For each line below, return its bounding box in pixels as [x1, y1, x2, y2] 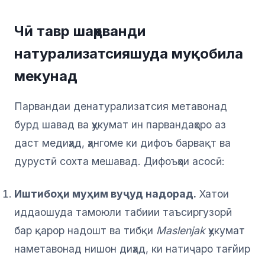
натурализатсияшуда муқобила [14, 45, 243, 63]
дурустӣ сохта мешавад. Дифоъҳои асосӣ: [14, 155, 225, 168]
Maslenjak [156, 224, 205, 237]
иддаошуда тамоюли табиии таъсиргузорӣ [14, 206, 232, 219]
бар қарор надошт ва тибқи [14, 224, 156, 237]
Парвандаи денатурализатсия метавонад [14, 100, 227, 113]
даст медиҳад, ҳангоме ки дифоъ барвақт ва [14, 137, 231, 150]
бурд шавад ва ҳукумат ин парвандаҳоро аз [14, 118, 226, 131]
